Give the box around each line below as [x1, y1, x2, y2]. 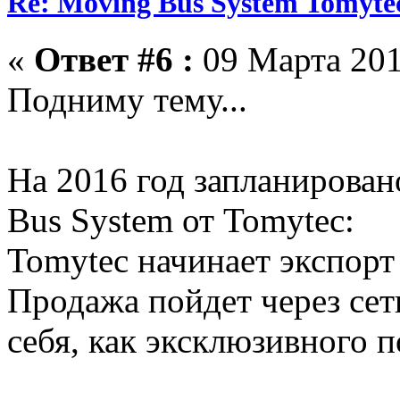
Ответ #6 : [34, 40, 194, 79]
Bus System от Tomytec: [7, 201, 354, 240]
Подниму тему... [7, 80, 247, 120]
